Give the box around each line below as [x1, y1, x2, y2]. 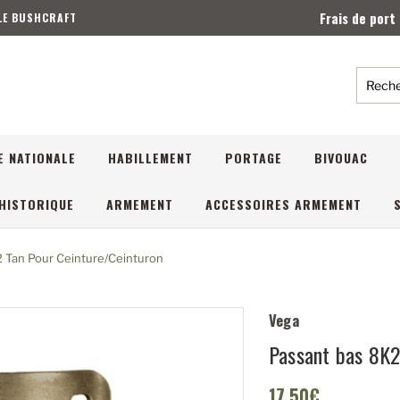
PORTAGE [225, 148, 282, 167]
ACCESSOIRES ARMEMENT [205, 195, 362, 213]
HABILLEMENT [108, 148, 193, 167]
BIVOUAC [314, 148, 368, 167]
